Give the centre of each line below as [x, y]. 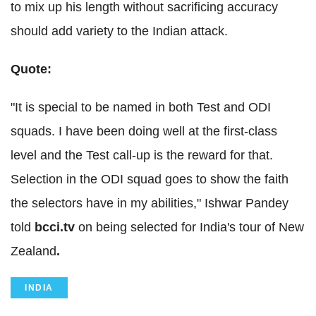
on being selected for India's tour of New [191, 227]
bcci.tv [56, 227]
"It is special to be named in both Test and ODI [141, 108]
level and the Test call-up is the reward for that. [142, 156]
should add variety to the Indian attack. [119, 31]
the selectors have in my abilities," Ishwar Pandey [150, 203]
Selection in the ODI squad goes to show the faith [150, 180]
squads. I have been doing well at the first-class [144, 132]
